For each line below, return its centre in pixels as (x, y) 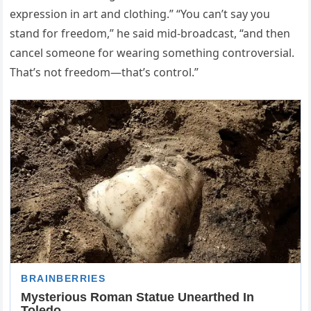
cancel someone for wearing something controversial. (152, 53)
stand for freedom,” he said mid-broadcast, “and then (150, 34)
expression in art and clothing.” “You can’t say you (140, 14)
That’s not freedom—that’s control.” (104, 73)
